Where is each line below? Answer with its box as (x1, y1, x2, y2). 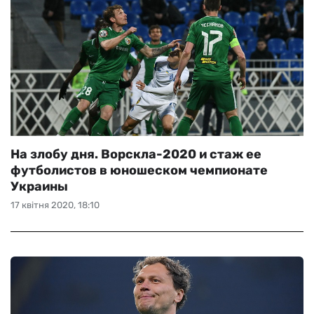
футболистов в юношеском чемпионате (11, 163, 268, 178)
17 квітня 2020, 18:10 (11, 200, 100, 210)
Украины (11, 179, 68, 194)
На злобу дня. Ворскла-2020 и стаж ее (11, 146, 261, 162)
